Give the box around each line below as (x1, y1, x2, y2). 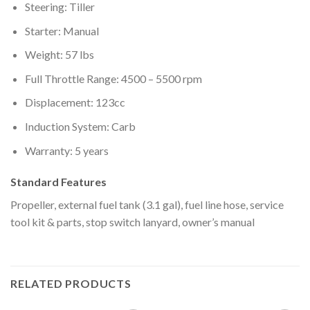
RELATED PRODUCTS (10, 277, 131, 291)
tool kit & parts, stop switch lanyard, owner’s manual (10, 215, 255, 229)
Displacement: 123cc (24, 95, 125, 109)
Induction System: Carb (24, 120, 136, 134)
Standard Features (10, 175, 107, 189)
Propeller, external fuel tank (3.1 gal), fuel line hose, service (10, 198, 284, 212)
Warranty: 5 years (24, 143, 109, 157)
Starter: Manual (24, 24, 99, 37)
